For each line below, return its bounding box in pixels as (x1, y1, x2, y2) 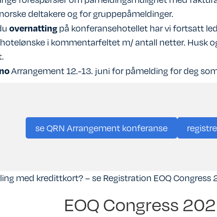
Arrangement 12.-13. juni (11, 65, 110, 76)
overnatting (7, 22, 57, 33)
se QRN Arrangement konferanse (35, 122, 168, 133)
